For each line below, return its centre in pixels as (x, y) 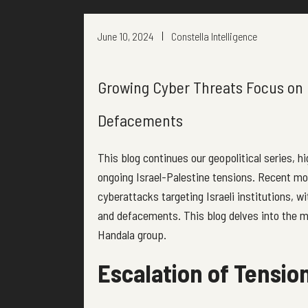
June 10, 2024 (125, 36)
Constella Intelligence (214, 36)
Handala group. (132, 234)
